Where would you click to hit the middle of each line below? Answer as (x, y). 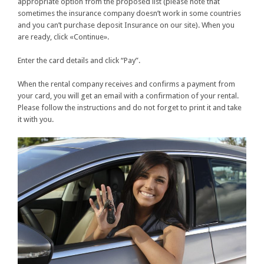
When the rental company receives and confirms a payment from (126, 84)
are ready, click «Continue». (63, 37)
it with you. (36, 120)
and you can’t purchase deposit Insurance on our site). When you (126, 25)
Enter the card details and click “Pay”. (79, 61)
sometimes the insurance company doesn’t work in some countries (129, 14)
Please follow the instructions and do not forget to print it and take (130, 108)
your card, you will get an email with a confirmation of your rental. (128, 96)
